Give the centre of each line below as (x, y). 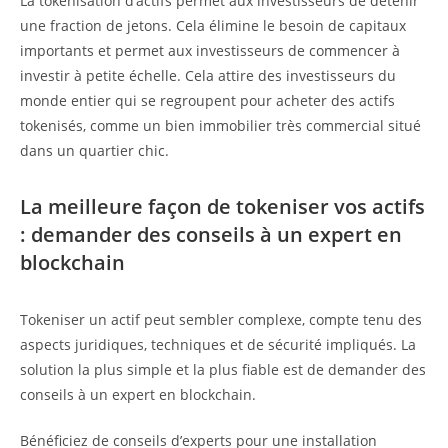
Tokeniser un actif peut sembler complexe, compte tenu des (221, 320)
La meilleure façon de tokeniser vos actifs (222, 207)
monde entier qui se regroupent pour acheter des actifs (207, 101)
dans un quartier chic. (94, 151)
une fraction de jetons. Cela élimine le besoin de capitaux (213, 26)
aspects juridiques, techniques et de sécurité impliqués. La (218, 345)
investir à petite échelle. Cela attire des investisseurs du (208, 76)
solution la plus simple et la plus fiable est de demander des (223, 370)
